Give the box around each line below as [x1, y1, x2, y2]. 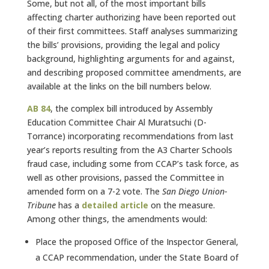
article [119, 199, 148, 211]
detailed [81, 199, 118, 211]
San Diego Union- [162, 186, 227, 197]
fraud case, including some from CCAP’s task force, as [26, 158, 239, 169]
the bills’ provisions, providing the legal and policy [26, 39, 220, 50]
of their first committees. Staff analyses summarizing [26, 25, 238, 37]
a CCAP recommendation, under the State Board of [35, 252, 238, 263]
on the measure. [148, 199, 215, 211]
